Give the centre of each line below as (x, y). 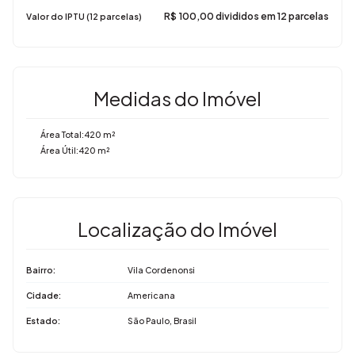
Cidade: (44, 295)
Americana (151, 295)
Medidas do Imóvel (177, 98)
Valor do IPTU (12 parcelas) (84, 16)
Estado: (43, 320)
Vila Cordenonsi (161, 269)
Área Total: (62, 134)
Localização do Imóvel (177, 229)
